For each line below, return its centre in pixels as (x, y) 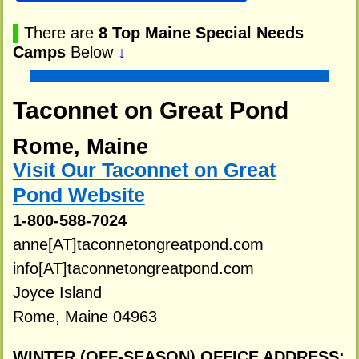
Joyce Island (57, 293)
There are (61, 32)
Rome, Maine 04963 (85, 317)
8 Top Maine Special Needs (201, 32)
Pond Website (79, 196)
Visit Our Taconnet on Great (144, 171)
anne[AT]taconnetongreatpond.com (138, 245)
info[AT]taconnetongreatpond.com (133, 269)
